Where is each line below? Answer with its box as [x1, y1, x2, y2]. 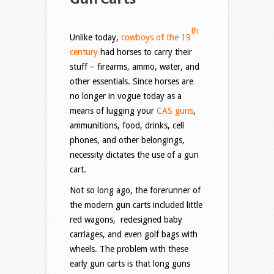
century [70, 47, 98, 57]
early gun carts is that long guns [70, 259, 190, 269]
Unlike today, [70, 32, 121, 43]
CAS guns [157, 106, 193, 116]
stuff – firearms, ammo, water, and [70, 62, 199, 72]
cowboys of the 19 [121, 32, 191, 43]
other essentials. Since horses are [70, 76, 193, 87]
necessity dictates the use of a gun [70, 150, 199, 160]
